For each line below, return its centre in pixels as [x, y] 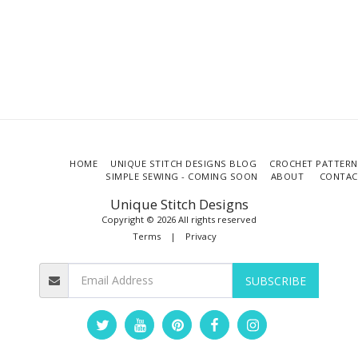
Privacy [201, 237]
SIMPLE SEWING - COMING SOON [182, 177]
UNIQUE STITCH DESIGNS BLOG [183, 164]
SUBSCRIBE [275, 280]
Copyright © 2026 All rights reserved [179, 220]
